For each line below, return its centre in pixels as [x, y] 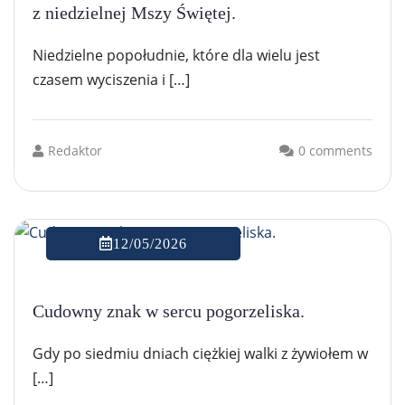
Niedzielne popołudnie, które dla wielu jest [176, 55]
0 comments [335, 150]
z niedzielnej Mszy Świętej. [134, 12]
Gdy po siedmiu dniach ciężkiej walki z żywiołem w [200, 353]
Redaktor [75, 150]
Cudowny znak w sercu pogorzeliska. [169, 311]
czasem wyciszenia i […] [111, 79]
